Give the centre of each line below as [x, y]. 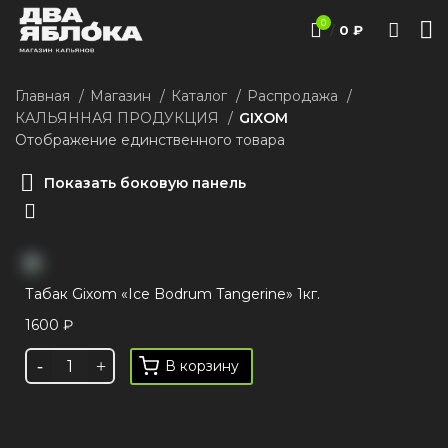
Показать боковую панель [144, 183]
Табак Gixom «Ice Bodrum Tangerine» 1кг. [172, 294]
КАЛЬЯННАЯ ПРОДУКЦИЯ [119, 118]
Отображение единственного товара [150, 140]
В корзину [202, 366]
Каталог [201, 96]
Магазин [122, 96]
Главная [44, 96]
